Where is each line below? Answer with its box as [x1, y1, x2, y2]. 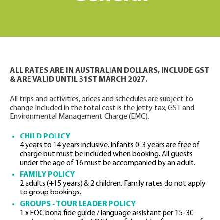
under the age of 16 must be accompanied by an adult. [20, 159, 195, 167]
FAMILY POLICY [20, 171, 75, 179]
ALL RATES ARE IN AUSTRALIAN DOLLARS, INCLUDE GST [10, 67, 209, 75]
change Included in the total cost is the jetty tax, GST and [10, 104, 194, 112]
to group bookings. [20, 189, 81, 196]
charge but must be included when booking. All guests [20, 150, 192, 158]
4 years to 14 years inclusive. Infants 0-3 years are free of [20, 141, 200, 149]
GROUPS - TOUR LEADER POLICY [20, 200, 136, 208]
